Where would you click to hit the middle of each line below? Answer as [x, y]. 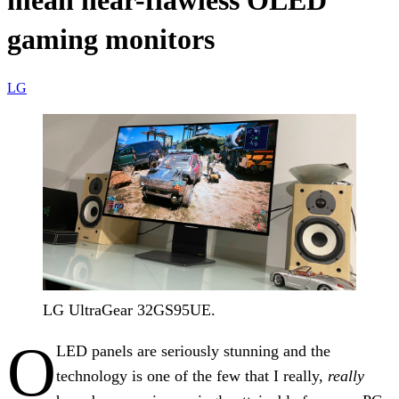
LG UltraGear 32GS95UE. [129, 309]
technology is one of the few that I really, [192, 375]
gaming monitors [111, 40]
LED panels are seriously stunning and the [193, 350]
